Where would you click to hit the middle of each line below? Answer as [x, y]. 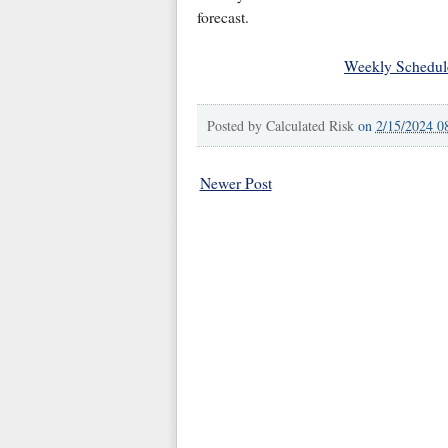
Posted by [236, 125]
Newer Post [235, 182]
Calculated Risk [309, 125]
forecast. [222, 16]
